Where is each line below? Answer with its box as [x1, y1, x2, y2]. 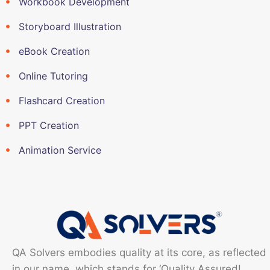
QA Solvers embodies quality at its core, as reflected [12, 246, 266, 259]
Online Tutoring [18, 69, 88, 82]
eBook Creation [18, 45, 90, 57]
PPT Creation [18, 119, 79, 131]
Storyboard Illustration [18, 20, 121, 33]
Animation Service [18, 143, 101, 156]
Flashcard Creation [18, 94, 105, 107]
